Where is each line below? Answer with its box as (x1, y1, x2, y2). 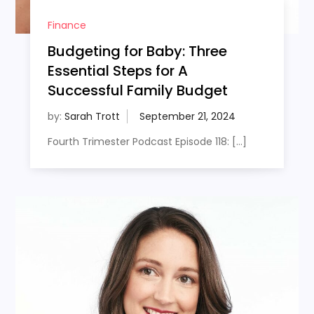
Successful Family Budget (47, 80, 228, 100)
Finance (47, 18, 86, 32)
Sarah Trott (64, 109, 120, 123)
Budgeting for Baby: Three (47, 41, 227, 61)
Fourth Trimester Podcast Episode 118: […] (47, 134, 247, 149)
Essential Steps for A (47, 60, 188, 81)
